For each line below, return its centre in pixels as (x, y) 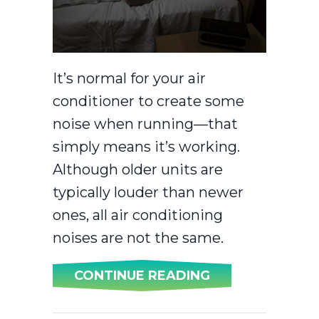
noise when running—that (145, 124)
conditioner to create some (148, 101)
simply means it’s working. (146, 146)
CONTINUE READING (142, 275)
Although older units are (138, 169)
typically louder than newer (148, 192)
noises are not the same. (138, 237)
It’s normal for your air (129, 78)
